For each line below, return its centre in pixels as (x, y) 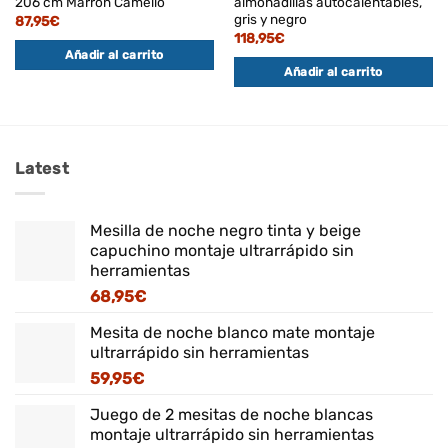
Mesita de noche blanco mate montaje (232, 332)
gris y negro (270, 19)
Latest (42, 169)
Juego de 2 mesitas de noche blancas (231, 414)
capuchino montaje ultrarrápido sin (222, 250)
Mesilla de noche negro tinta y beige (225, 230)
